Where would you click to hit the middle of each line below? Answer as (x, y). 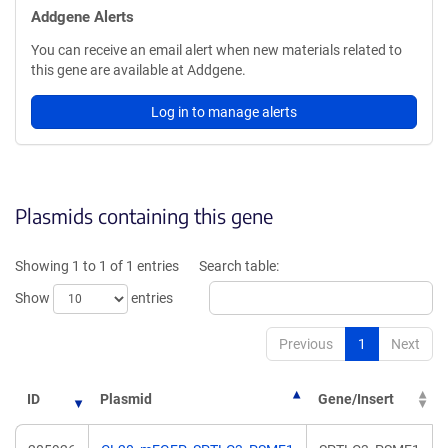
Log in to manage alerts (224, 112)
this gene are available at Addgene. (138, 70)
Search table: (239, 266)
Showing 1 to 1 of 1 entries (97, 266)
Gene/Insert (356, 399)
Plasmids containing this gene (144, 215)
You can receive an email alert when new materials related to (216, 50)
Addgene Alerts (82, 17)
